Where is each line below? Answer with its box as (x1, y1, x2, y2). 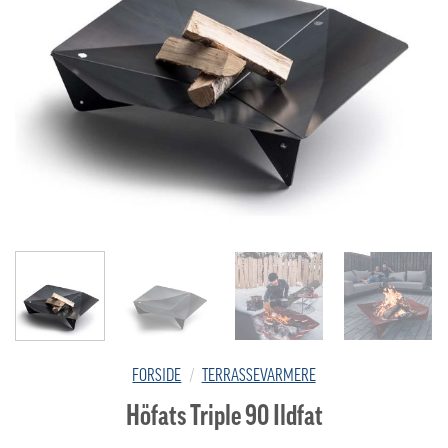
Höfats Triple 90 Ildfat (125, 399, 323, 432)
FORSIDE (132, 364, 182, 385)
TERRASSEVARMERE (201, 364, 316, 385)
